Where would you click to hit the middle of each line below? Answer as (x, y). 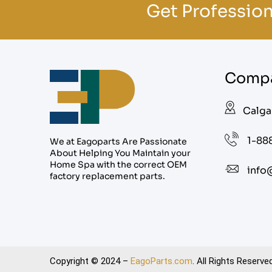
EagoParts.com (161, 261)
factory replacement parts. (107, 176)
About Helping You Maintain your (120, 153)
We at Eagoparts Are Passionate (118, 142)
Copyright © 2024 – (90, 261)
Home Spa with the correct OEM (118, 165)
